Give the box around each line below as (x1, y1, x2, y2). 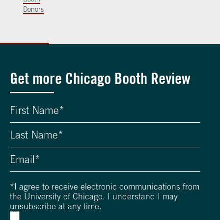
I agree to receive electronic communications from (14, 181, 199, 192)
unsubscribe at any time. (10, 201, 102, 211)
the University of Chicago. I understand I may (10, 191, 178, 201)
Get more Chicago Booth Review (10, 68, 191, 88)
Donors (23, 5, 44, 13)
